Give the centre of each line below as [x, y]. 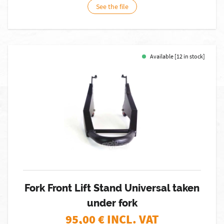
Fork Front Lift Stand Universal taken [112, 188]
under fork [112, 203]
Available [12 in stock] [177, 56]
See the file [112, 6]
